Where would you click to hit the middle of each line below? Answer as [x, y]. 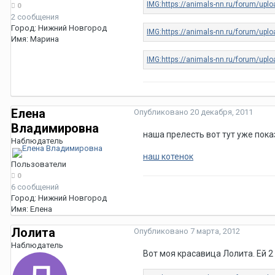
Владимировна [55, 129]
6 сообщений [35, 187]
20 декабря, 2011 [222, 112]
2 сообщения [35, 17]
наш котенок [168, 157]
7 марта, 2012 [215, 231]
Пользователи [39, 165]
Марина [45, 39]
